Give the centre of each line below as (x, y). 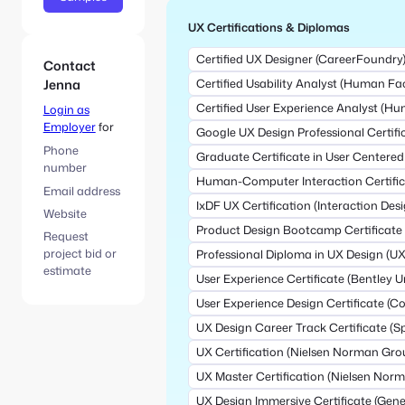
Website (65, 213)
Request (66, 236)
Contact (69, 66)
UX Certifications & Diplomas (268, 27)
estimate (67, 271)
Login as (66, 110)
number (65, 168)
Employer (69, 127)
